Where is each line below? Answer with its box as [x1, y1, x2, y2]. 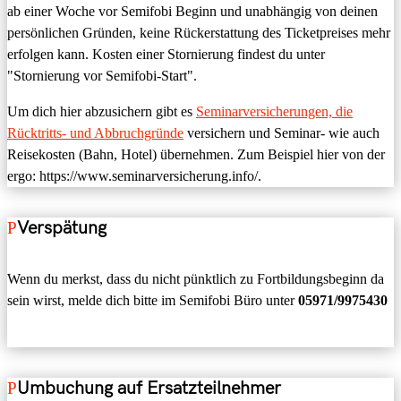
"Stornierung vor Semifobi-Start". [7, 68, 197, 84]
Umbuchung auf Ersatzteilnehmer [17, 377, 281, 399]
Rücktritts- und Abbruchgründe [7, 125, 183, 141]
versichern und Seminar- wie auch [183, 125, 380, 141]
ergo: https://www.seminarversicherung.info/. [7, 168, 261, 184]
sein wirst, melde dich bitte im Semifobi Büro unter [7, 293, 298, 309]
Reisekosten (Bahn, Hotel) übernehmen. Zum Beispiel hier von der [7, 147, 385, 163]
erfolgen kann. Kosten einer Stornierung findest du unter [7, 47, 325, 63]
